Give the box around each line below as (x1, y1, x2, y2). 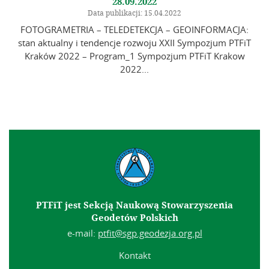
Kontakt (118, 249, 151, 262)
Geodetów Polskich (91, 212, 178, 225)
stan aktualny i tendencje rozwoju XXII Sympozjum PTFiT (18, 37, 251, 49)
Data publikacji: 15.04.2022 (88, 8, 181, 18)
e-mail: (67, 227, 98, 240)
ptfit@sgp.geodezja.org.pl (97, 227, 202, 240)
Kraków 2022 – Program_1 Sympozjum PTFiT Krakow (24, 50, 245, 62)
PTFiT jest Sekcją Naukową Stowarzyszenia (36, 199, 233, 212)
